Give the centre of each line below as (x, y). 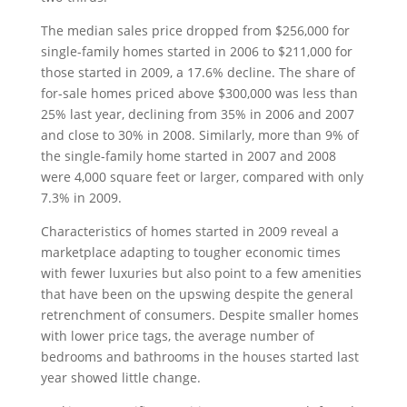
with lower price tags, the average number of (177, 335)
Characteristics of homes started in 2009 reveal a (189, 231)
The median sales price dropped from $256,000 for (195, 30)
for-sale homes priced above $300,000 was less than (199, 93)
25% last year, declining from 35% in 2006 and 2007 (197, 114)
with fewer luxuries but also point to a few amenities (201, 273)
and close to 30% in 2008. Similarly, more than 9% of (199, 134)
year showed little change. (120, 377)
